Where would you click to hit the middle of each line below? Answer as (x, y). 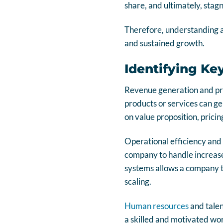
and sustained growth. (164, 43)
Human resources (156, 206)
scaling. (138, 181)
